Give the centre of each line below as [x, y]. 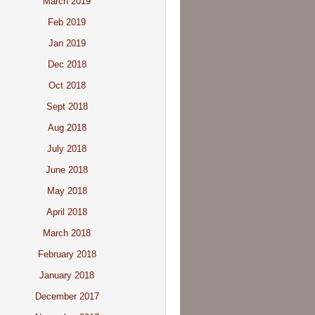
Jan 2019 [67, 43]
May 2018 [67, 191]
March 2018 [67, 233]
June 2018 [67, 170]
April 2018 [67, 212]
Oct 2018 [67, 85]
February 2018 [67, 254]
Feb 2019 [67, 22]
